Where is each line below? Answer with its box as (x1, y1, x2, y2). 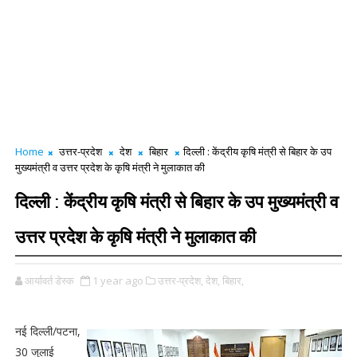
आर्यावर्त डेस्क (24, 273, 74, 288)
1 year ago (92, 273, 143, 288)
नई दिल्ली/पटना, (14, 324, 80, 339)
